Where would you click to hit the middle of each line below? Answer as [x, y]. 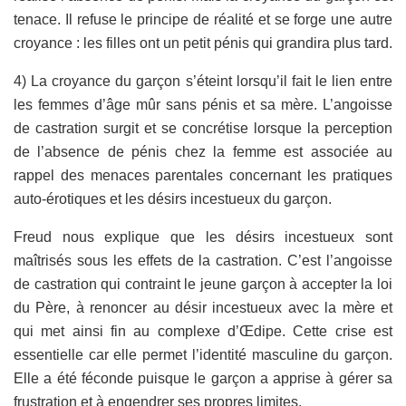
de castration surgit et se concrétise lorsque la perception [203, 128]
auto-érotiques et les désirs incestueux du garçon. [173, 198]
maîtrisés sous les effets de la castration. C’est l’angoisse [203, 260]
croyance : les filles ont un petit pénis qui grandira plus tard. [203, 43]
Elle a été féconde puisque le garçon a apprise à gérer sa [203, 378]
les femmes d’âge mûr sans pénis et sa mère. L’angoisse [203, 104]
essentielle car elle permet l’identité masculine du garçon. [203, 354]
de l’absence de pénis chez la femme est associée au [203, 151]
